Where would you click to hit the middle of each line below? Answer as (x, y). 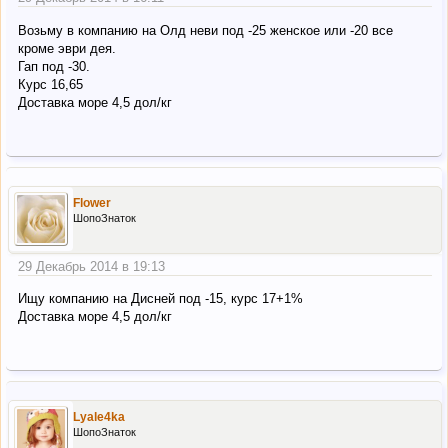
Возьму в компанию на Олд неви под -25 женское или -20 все (205, 30)
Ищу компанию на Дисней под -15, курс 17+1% (160, 299)
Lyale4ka (99, 417)
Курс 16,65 (50, 84)
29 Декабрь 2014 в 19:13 (91, 266)
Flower (92, 202)
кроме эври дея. (67, 48)
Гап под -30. (54, 66)
